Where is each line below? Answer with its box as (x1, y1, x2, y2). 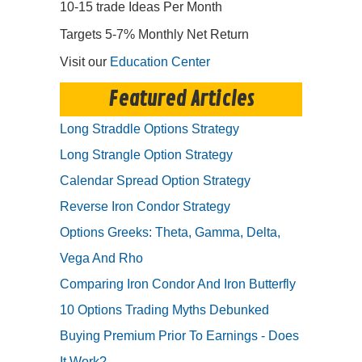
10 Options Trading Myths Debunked (60, 303, 269, 318)
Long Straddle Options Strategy (60, 122, 239, 137)
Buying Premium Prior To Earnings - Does (60, 329, 299, 343)
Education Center (110, 55, 210, 69)
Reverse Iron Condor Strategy (60, 200, 230, 214)
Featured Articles (108, 86, 254, 113)
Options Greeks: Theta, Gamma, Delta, (60, 225, 280, 240)
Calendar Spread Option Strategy (60, 174, 250, 188)
